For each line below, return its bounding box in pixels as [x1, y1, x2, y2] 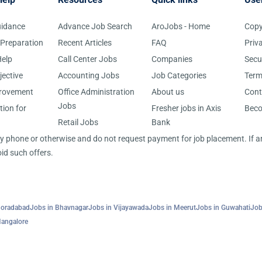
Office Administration [58, 87, 135, 96]
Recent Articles [58, 38, 112, 47]
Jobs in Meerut [149, 204, 196, 212]
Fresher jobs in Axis [151, 104, 221, 113]
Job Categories [151, 71, 206, 80]
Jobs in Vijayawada [88, 204, 149, 212]
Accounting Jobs [58, 71, 120, 80]
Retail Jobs [58, 118, 99, 127]
